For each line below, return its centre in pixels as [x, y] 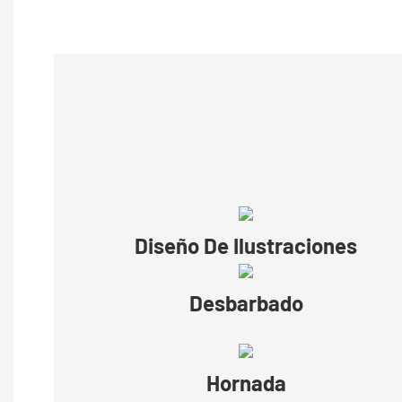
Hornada [246, 383]
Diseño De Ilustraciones [246, 246]
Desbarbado [246, 303]
